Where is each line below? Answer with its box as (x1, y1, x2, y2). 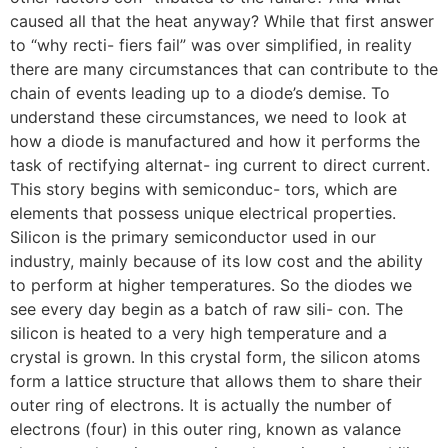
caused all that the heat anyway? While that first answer (10, 11, 434, 31)
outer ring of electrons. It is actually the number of (10, 395, 392, 415)
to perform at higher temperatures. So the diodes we (10, 275, 412, 295)
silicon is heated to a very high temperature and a (10, 323, 387, 343)
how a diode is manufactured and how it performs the (10, 131, 420, 151)
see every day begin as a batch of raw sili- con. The (10, 299, 403, 319)
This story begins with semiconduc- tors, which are (10, 179, 397, 199)
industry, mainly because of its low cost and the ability (10, 251, 423, 271)
